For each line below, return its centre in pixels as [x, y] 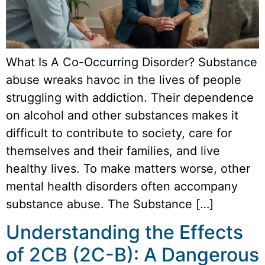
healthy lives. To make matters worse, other [128, 169]
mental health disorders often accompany [122, 187]
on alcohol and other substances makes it [122, 116]
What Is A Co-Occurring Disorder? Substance [132, 62]
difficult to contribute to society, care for [119, 133]
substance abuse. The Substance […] [110, 204]
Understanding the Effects [125, 232]
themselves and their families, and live [113, 151]
